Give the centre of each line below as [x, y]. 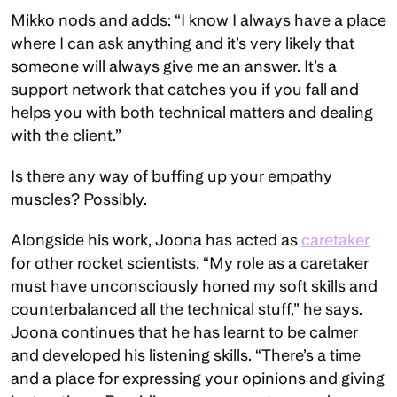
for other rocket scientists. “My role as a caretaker [190, 263]
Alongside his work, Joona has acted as [156, 240]
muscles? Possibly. [79, 199]
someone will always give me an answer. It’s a [174, 66]
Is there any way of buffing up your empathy [171, 176]
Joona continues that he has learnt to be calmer [184, 332]
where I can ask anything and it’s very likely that [183, 43]
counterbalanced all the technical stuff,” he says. [187, 309]
